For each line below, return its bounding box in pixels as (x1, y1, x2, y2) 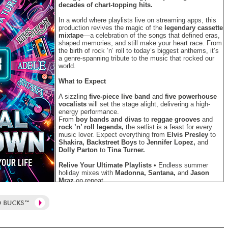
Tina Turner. (107, 146, 145, 154)
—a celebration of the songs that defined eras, (83, 32, 220, 39)
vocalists (59, 100, 87, 108)
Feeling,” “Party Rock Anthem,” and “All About (59, 215, 208, 222)
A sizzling (59, 93, 89, 100)
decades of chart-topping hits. (59, 1, 153, 9)
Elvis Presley (167, 131, 208, 138)
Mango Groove (59, 199, 105, 207)
